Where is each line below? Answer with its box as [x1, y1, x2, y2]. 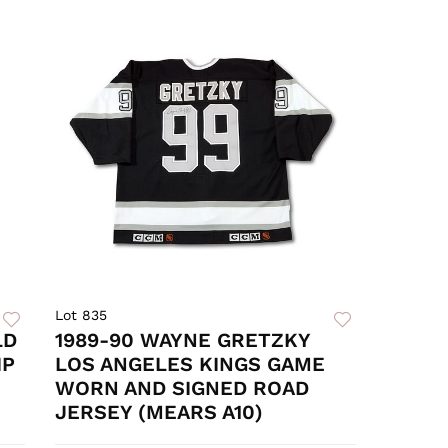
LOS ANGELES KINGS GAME [55, 352, 326, 377]
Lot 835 [55, 307, 108, 324]
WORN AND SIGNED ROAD [55, 376, 310, 401]
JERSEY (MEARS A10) [55, 400, 264, 425]
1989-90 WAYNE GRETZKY [55, 328, 311, 353]
